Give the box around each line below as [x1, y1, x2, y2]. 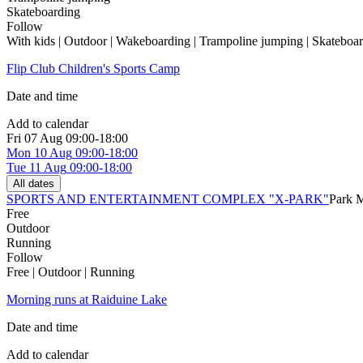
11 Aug [29, 160, 66, 175]
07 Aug [24, 131, 62, 146]
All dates [13, 177, 54, 190]
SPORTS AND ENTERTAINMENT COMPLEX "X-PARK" [6, 192, 329, 207]
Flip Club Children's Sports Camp [6, 62, 180, 76]
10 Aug [34, 146, 72, 160]
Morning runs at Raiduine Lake [6, 293, 167, 307]
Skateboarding [6, 5, 80, 19]
